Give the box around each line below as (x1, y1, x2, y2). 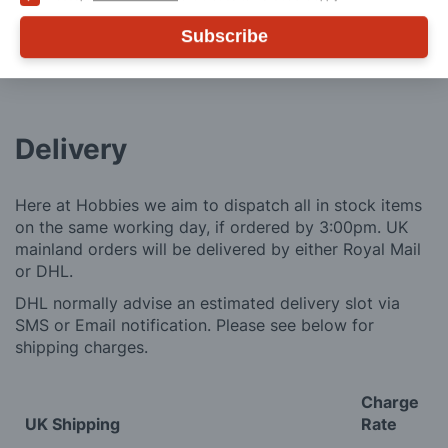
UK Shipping (25, 414, 120, 435)
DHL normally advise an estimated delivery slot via (15, 293, 400, 314)
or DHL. (15, 261, 73, 282)
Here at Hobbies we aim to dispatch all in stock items (15, 195, 422, 216)
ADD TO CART (250, 6, 364, 27)
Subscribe (180, 25, 268, 46)
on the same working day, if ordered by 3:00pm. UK (15, 217, 408, 238)
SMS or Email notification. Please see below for (15, 315, 374, 336)
